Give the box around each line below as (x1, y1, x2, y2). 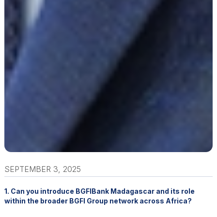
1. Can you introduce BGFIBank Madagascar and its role (4, 186, 195, 195)
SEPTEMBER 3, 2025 (4, 164, 81, 174)
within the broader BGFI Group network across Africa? (4, 196, 192, 205)
